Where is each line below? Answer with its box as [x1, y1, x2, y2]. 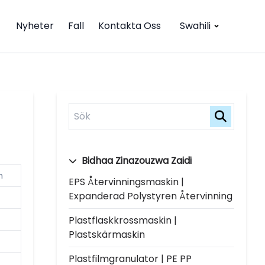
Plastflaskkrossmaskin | [69, 213, 177, 227]
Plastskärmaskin [69, 227, 145, 241]
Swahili [180, 19, 211, 33]
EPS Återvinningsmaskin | [69, 174, 184, 189]
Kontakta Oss [98, 19, 161, 33]
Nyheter [16, 19, 54, 33]
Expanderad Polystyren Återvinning [69, 189, 232, 203]
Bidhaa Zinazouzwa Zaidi [79, 153, 192, 167]
